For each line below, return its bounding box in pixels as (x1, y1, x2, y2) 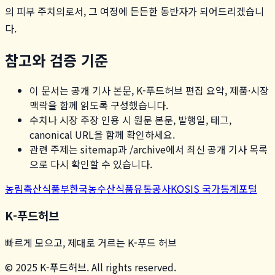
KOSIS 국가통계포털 (171, 180, 257, 196)
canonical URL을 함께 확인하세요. (29, 126, 175, 142)
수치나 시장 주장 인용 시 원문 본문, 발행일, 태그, (29, 112, 231, 127)
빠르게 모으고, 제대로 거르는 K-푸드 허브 (5, 234, 177, 250)
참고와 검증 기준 (5, 48, 108, 71)
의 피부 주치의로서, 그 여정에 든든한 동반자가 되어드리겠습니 (5, 3, 264, 18)
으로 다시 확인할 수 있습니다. (29, 156, 152, 171)
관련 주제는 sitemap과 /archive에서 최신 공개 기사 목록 (29, 141, 268, 157)
